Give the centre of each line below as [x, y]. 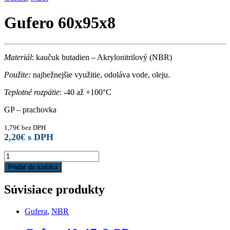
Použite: [17, 74]
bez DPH [33, 127]
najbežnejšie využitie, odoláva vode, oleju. [100, 74]
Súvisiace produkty [54, 189]
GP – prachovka [30, 109]
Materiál [18, 57]
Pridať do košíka [33, 167]
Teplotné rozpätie [32, 92]
